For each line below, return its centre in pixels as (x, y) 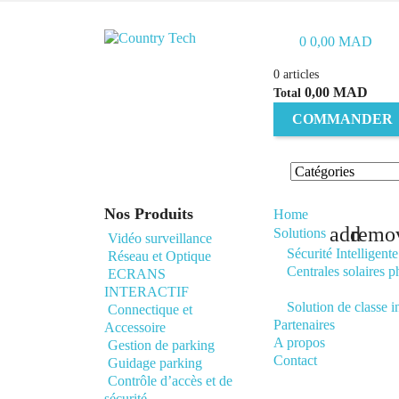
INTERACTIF (147, 292)
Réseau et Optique (159, 256)
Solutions (300, 232)
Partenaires (304, 325)
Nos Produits (149, 214)
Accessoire (135, 327)
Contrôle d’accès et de (170, 381)
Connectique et (150, 309)
